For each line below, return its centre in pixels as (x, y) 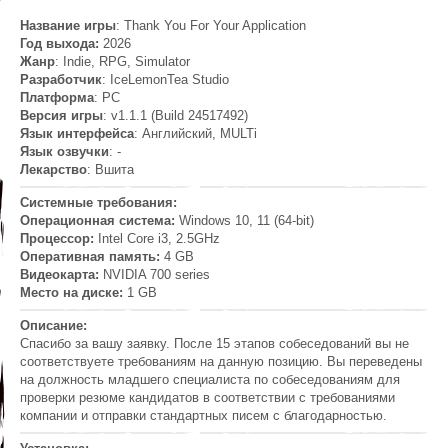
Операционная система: (97, 221)
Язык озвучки (64, 152)
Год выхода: (61, 44)
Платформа (57, 98)
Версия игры (61, 116)
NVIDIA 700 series (156, 275)
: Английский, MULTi (195, 134)
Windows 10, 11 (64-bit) (244, 221)
